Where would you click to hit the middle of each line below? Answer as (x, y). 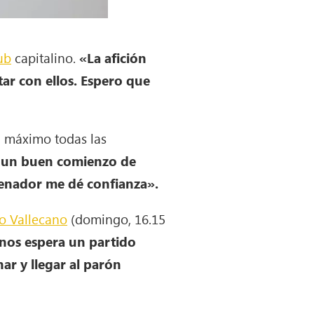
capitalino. (46, 57)
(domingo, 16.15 (117, 218)
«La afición (113, 57)
